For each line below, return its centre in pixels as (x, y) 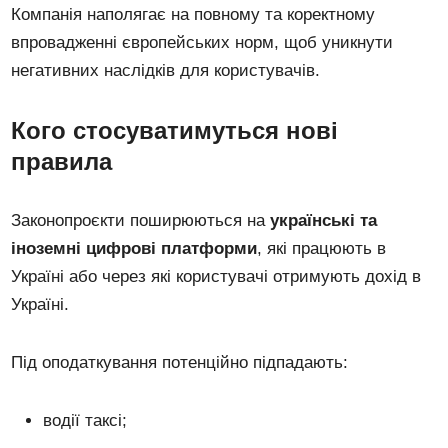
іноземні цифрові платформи (134, 248)
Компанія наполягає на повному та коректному (193, 14)
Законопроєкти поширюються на (141, 220)
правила (62, 161)
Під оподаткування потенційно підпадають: (180, 362)
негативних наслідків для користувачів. (166, 70)
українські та (324, 220)
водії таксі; (85, 420)
